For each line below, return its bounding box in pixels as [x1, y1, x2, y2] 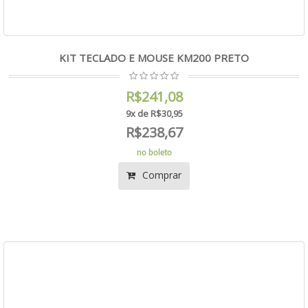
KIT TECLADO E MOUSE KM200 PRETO [59, 51, 249, 65]
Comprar [140, 168, 181, 181]
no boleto [136, 148, 172, 157]
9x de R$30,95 [125, 107, 183, 120]
